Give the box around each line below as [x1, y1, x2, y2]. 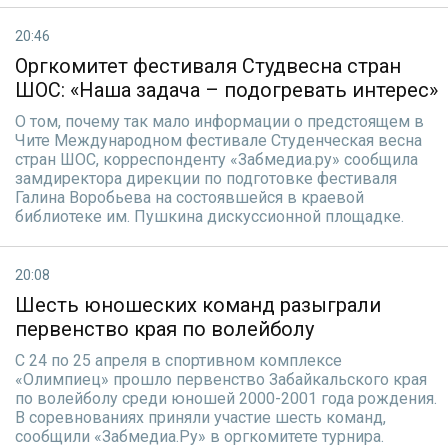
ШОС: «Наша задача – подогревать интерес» [15, 78, 438, 102]
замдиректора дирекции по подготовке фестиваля [15, 169, 397, 188]
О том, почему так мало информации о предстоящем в [15, 112, 424, 131]
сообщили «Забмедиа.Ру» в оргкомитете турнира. [15, 427, 384, 446]
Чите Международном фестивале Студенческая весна [15, 131, 422, 150]
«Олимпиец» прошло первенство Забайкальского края [15, 370, 427, 389]
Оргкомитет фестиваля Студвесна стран [15, 54, 401, 78]
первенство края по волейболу [15, 317, 314, 341]
